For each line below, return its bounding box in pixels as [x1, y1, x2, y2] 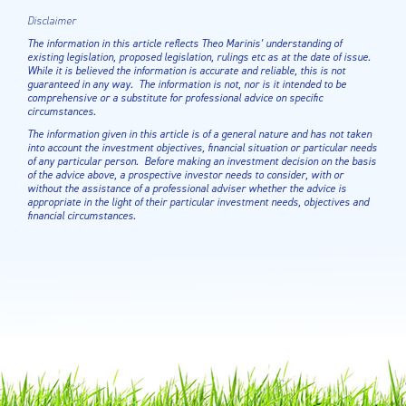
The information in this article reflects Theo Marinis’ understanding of [27, 36, 342, 51]
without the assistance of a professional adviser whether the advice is [27, 181, 346, 196]
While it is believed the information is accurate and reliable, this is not [27, 63, 345, 78]
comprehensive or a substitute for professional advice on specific [27, 91, 323, 105]
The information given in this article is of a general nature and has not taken [27, 127, 372, 141]
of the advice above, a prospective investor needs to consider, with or [27, 168, 343, 182]
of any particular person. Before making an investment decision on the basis [27, 154, 376, 169]
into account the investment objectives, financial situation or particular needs [27, 140, 377, 155]
